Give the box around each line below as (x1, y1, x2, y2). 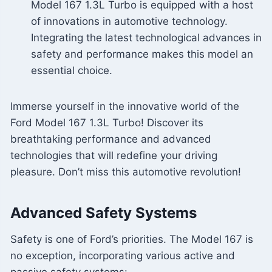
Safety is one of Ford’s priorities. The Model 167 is (10, 233, 253, 246)
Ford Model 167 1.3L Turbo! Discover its (10, 117, 203, 129)
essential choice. (31, 64, 112, 77)
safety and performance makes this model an (31, 48, 253, 61)
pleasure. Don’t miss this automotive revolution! (10, 166, 241, 178)
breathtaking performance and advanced (10, 133, 211, 146)
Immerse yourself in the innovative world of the (10, 100, 239, 113)
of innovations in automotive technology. (31, 15, 228, 28)
